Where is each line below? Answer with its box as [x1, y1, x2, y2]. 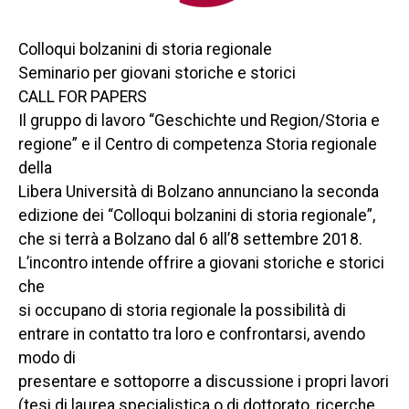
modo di [18, 349, 76, 367]
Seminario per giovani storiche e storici [18, 64, 296, 82]
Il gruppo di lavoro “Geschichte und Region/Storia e [18, 111, 380, 130]
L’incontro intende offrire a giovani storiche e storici [18, 254, 384, 272]
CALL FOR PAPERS [18, 88, 147, 106]
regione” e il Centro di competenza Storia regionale [18, 135, 377, 153]
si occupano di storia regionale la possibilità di [18, 301, 346, 320]
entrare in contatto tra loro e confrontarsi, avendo [18, 325, 365, 343]
